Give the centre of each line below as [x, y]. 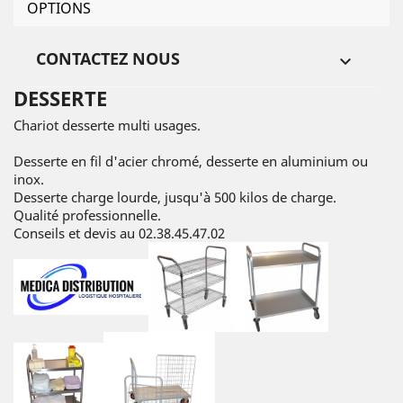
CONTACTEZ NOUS [108, 58]
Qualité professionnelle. [87, 215]
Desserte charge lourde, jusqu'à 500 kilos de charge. [175, 197]
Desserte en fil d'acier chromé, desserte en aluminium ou [191, 161]
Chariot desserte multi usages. [107, 125]
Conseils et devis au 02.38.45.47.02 [119, 233]
